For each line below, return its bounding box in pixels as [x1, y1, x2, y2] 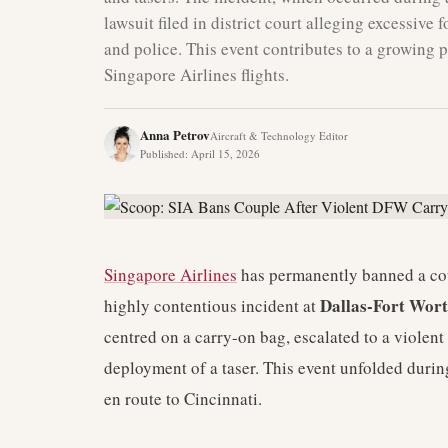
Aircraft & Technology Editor [210, 128, 348, 143]
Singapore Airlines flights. [104, 63, 289, 86]
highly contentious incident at [104, 294, 320, 317]
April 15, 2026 [191, 146, 260, 161]
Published [140, 146, 185, 161]
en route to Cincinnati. [104, 387, 262, 410]
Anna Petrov [140, 125, 210, 144]
